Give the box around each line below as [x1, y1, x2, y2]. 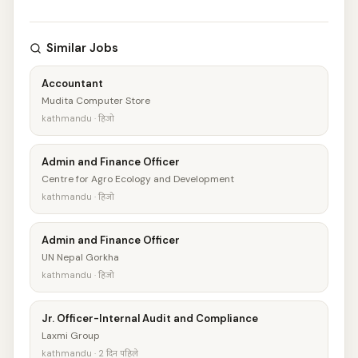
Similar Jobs [46, 40, 118, 56]
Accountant [42, 77, 103, 90]
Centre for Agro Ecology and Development [42, 173, 234, 185]
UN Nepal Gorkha [42, 251, 119, 264]
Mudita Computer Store [42, 94, 150, 107]
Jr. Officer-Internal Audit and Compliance [42, 312, 258, 325]
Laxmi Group [42, 329, 100, 342]
